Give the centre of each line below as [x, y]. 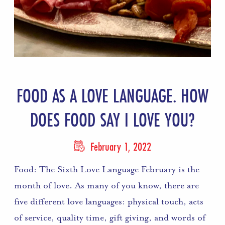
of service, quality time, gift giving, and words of [110, 217]
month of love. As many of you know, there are [107, 185]
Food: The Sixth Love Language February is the [107, 169]
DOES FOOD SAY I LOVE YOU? [112, 120]
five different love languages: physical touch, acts [109, 201]
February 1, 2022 [119, 146]
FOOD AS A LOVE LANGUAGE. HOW [112, 95]
